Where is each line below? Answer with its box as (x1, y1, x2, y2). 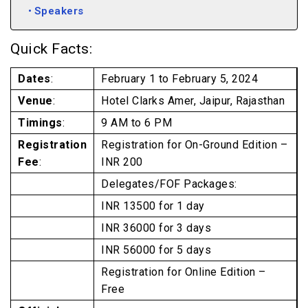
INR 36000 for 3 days (101, 221, 211, 234)
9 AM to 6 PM (101, 116, 172, 129)
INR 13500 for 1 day (101, 199, 205, 212)
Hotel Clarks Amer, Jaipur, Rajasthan (101, 94, 285, 107)
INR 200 (101, 155, 143, 168)
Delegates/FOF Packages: (101, 177, 240, 190)
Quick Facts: (10, 41, 92, 57)
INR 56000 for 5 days (101, 243, 211, 256)
